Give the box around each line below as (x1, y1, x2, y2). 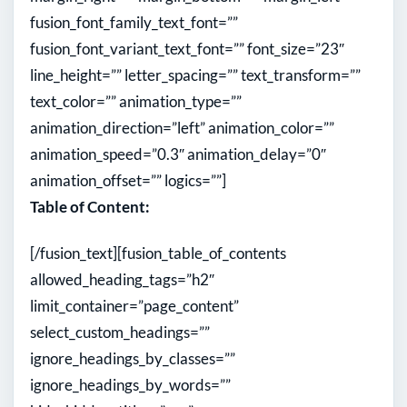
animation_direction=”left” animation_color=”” (30, 118, 334, 138)
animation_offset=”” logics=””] (30, 171, 226, 191)
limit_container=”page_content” (30, 296, 239, 316)
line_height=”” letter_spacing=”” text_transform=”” (30, 65, 361, 85)
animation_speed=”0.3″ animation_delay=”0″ (30, 144, 326, 164)
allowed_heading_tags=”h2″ (30, 270, 214, 290)
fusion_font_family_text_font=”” (30, 13, 238, 33)
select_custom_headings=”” (30, 323, 210, 342)
